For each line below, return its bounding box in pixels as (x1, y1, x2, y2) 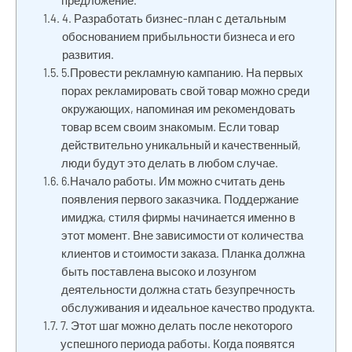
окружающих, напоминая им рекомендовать (61, 101, 296, 115)
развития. (62, 47, 115, 61)
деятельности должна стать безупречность (61, 282, 296, 296)
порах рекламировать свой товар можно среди (61, 83, 310, 97)
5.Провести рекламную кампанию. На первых (61, 65, 304, 79)
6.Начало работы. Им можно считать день (61, 174, 286, 188)
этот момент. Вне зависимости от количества (61, 228, 304, 242)
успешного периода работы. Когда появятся (60, 336, 295, 350)
